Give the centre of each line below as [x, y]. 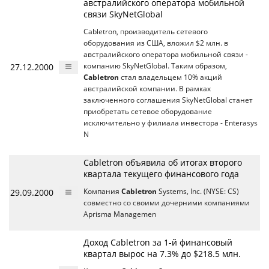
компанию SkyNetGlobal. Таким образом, [155, 66]
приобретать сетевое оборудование [148, 111]
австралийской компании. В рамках [147, 89]
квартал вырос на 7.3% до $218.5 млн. [162, 254]
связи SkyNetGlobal [123, 14]
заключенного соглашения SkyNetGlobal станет [168, 100]
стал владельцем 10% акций [171, 77]
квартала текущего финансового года [161, 174]
